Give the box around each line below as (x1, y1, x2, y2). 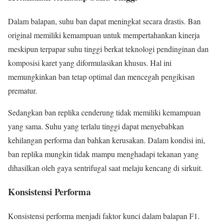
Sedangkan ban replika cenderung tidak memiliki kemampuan (8, 107, 201, 117)
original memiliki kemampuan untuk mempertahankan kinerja (8, 29, 200, 40)
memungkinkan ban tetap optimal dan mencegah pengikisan (8, 71, 195, 82)
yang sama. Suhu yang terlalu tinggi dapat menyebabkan (8, 120, 184, 131)
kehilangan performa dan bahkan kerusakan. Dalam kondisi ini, (8, 134, 205, 145)
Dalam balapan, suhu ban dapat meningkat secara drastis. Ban (8, 15, 201, 26)
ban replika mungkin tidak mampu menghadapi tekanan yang (8, 148, 199, 159)
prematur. (8, 85, 37, 96)
